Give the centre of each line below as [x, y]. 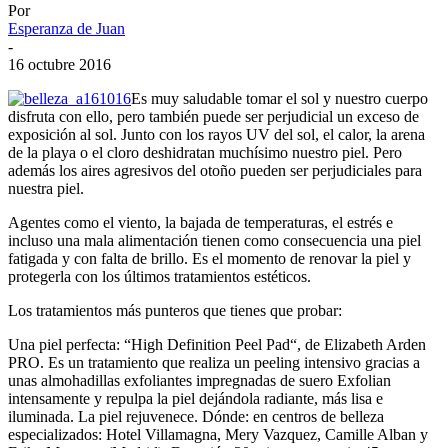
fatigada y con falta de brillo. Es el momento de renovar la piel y [209, 258]
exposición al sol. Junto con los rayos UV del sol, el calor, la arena [216, 134]
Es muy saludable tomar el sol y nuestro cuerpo [279, 98]
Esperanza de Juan [66, 28]
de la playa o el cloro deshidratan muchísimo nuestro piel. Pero [205, 152]
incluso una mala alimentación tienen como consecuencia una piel [214, 240]
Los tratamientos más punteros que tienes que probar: [175, 310]
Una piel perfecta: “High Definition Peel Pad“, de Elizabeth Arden [217, 344]
